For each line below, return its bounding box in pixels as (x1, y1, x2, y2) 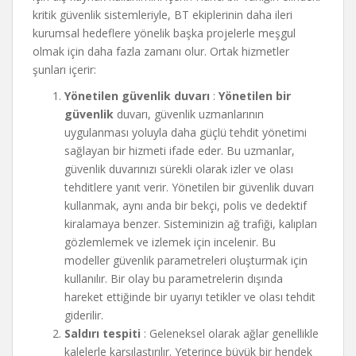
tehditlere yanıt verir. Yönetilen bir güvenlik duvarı (64, 180, 314, 195)
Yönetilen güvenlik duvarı (64, 88, 210, 103)
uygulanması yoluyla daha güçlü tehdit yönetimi (64, 125, 307, 140)
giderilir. (64, 308, 103, 323)
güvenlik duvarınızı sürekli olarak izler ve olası (64, 161, 293, 176)
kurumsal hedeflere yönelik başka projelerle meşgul (33, 25, 296, 41)
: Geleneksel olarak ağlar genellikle (141, 326, 319, 341)
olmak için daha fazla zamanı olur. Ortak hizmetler (33, 44, 289, 59)
